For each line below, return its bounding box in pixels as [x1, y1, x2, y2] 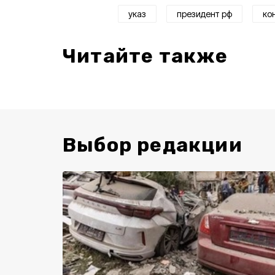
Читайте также [63, 44, 228, 68]
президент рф [177, 8, 232, 19]
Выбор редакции [63, 133, 242, 157]
